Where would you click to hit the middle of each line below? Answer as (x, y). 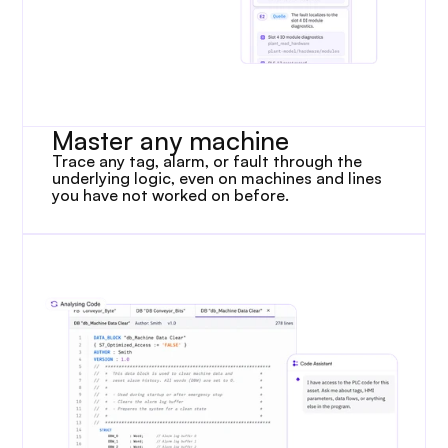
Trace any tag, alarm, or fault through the (207, 161)
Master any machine (171, 140)
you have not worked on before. (171, 195)
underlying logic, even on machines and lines (217, 178)
